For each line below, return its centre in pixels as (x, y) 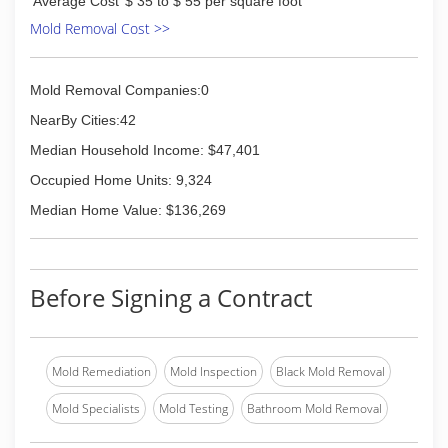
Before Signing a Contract (171, 297)
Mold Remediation (101, 371)
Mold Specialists (96, 408)
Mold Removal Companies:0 (119, 90)
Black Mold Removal (330, 371)
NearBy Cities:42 (83, 120)
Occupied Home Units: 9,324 (121, 180)
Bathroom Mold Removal (314, 408)
